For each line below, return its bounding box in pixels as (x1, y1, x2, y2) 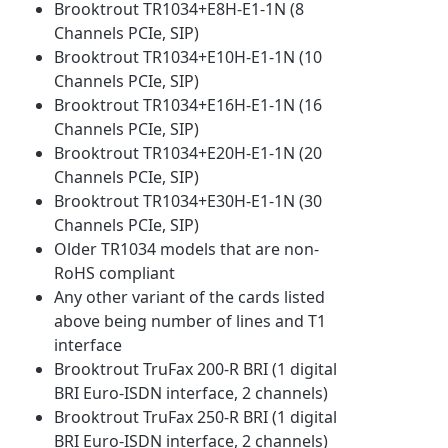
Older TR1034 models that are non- (54, 237, 320, 260)
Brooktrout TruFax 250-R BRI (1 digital (54, 405, 338, 428)
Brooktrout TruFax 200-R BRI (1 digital (54, 357, 338, 380)
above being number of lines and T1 (54, 309, 327, 332)
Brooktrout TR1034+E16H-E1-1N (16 (54, 93, 323, 116)
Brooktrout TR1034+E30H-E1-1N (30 (54, 189, 323, 212)
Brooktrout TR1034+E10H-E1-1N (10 (54, 45, 323, 68)
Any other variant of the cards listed (54, 285, 326, 308)
